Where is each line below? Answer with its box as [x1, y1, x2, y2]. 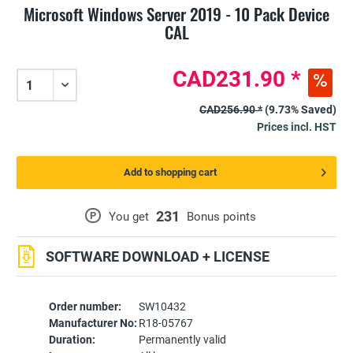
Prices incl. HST [257, 121, 336, 134]
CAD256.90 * [199, 103, 262, 117]
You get [108, 210, 149, 225]
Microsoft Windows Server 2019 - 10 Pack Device [24, 2, 329, 27]
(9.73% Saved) [265, 103, 336, 117]
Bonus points [186, 210, 256, 225]
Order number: [48, 300, 121, 314]
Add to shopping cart [124, 166, 217, 179]
